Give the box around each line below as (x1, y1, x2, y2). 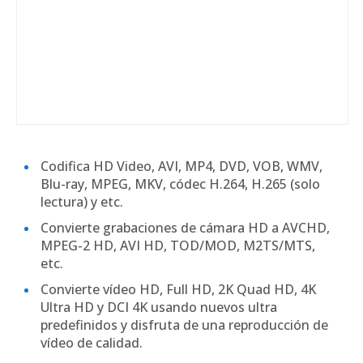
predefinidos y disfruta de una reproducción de (41, 316, 328, 335)
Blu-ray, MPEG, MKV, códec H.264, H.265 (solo (41, 175, 320, 194)
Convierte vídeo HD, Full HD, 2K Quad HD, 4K (41, 280, 316, 299)
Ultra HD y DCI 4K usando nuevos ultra (41, 298, 277, 317)
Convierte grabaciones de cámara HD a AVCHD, (41, 219, 330, 237)
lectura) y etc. (41, 193, 123, 211)
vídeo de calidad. (41, 334, 143, 352)
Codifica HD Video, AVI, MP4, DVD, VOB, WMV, (41, 157, 322, 176)
